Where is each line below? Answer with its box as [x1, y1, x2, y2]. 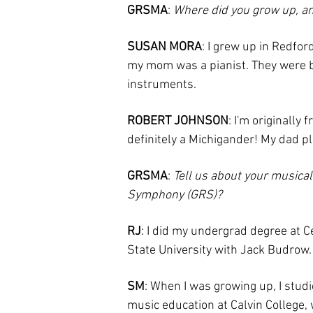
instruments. [127, 78, 196, 92]
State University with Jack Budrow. [127, 243, 312, 258]
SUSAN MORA [127, 40, 202, 54]
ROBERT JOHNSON [127, 114, 228, 129]
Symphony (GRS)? [127, 188, 222, 203]
